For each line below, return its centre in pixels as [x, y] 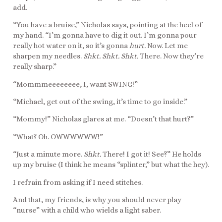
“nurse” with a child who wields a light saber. [87, 210]
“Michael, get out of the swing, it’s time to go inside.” [100, 101]
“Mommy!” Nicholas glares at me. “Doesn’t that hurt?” [103, 119]
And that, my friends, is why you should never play [97, 199]
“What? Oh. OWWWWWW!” [58, 137]
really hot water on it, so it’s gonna [71, 46]
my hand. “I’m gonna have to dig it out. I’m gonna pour [105, 35]
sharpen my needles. [48, 56]
